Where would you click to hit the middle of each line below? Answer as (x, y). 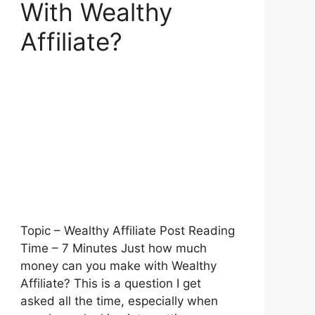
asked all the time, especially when (120, 301)
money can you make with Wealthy (119, 266)
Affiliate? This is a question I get (111, 284)
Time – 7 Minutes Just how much (114, 249)
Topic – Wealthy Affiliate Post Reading (128, 231)
